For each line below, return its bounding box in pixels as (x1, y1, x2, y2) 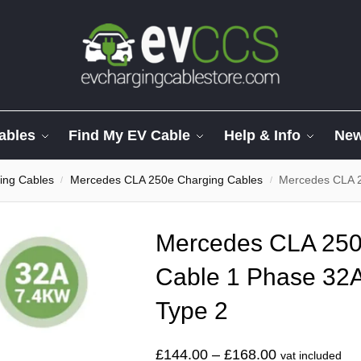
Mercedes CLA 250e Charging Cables (70, 174, 263, 186)
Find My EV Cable (68, 127, 191, 143)
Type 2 (156, 297, 228, 324)
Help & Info (224, 127, 301, 143)
